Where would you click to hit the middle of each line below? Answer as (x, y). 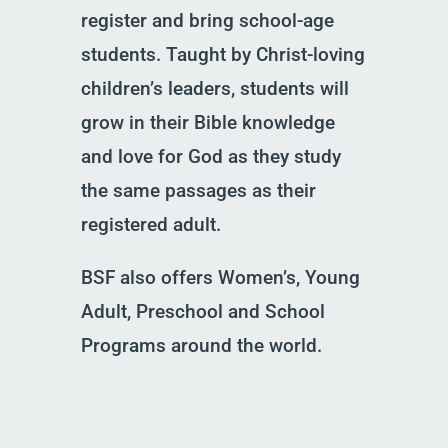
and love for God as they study (210, 156)
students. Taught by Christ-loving (222, 54)
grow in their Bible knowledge (207, 122)
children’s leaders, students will (214, 88)
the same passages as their (198, 190)
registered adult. (150, 224)
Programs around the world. (201, 345)
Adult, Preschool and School (202, 311)
